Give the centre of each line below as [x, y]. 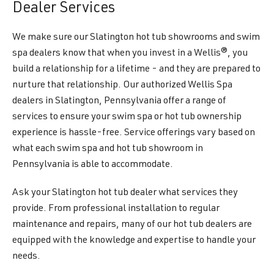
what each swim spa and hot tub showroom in [108, 149]
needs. [26, 257]
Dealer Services [64, 9]
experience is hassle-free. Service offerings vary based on [134, 133]
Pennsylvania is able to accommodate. [93, 165]
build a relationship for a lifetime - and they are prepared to [136, 70]
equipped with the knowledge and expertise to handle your [134, 241]
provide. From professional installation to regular [116, 209]
